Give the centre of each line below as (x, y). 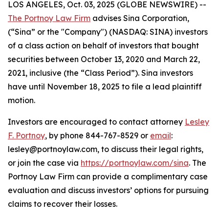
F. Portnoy (26, 135)
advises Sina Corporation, (140, 18)
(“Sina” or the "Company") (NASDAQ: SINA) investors (108, 32)
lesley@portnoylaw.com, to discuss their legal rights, (106, 149)
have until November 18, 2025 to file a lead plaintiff (105, 87)
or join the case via (44, 163)
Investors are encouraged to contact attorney (96, 122)
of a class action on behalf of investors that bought (103, 45)
